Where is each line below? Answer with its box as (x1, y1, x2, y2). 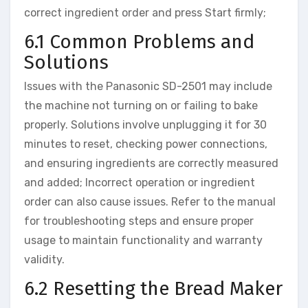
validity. (24, 253, 65, 267)
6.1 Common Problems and (24, 30, 254, 53)
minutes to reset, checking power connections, (24, 137, 267, 151)
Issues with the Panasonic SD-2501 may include (24, 80, 272, 93)
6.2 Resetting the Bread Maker (24, 277, 283, 300)
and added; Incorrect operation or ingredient (24, 176, 255, 190)
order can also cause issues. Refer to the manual (24, 195, 276, 209)
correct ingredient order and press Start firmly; (24, 5, 266, 19)
